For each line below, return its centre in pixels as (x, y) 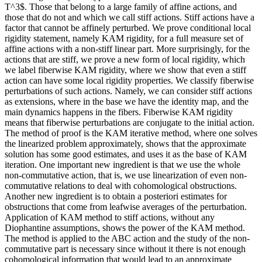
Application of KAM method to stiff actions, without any (110, 217)
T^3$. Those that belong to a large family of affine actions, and (121, 6)
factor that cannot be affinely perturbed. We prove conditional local (128, 27)
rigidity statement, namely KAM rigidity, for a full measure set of (124, 38)
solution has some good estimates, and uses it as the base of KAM (126, 154)
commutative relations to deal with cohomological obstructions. (121, 185)
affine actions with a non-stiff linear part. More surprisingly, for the (127, 49)
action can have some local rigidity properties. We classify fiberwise (129, 80)
